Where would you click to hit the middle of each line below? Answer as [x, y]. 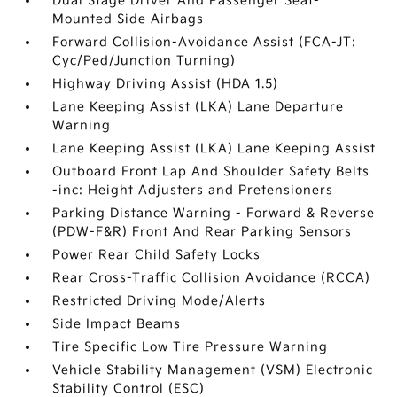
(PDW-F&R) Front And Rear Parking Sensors [202, 232]
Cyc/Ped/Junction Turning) [144, 61]
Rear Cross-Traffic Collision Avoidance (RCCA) [212, 278]
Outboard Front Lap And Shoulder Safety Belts [211, 172]
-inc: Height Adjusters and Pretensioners [193, 191]
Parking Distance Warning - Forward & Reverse [214, 214]
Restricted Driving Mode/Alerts [160, 301]
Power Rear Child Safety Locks [157, 255]
